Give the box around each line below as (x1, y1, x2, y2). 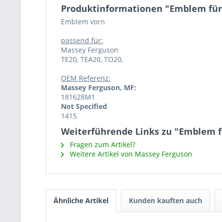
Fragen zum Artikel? (68, 140, 135, 149)
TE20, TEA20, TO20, (61, 55, 123, 64)
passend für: (61, 36, 103, 45)
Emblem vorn (61, 17, 105, 26)
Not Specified (61, 102, 107, 111)
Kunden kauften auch (129, 196, 202, 205)
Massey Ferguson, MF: (61, 83, 136, 92)
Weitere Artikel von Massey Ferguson (68, 149, 192, 159)
